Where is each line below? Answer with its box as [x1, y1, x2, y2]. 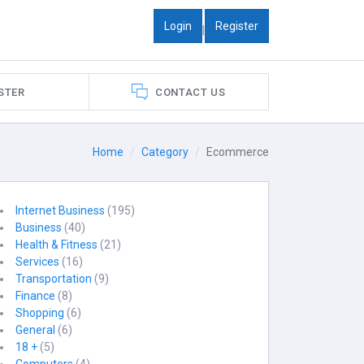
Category [141, 145, 188, 158]
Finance [15, 289, 56, 302]
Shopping [15, 306, 65, 319]
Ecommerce [206, 145, 269, 158]
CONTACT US [154, 85, 226, 98]
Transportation [15, 272, 93, 285]
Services [15, 255, 60, 268]
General [15, 323, 56, 336]
